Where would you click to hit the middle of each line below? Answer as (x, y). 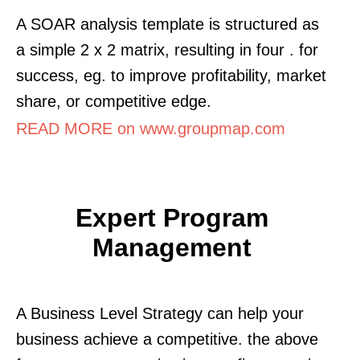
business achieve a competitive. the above (167, 339)
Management (172, 247)
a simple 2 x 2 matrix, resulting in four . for (167, 49)
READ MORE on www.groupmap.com (151, 128)
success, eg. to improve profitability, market (171, 75)
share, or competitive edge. (114, 101)
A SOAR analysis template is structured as (168, 24)
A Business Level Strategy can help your (160, 313)
